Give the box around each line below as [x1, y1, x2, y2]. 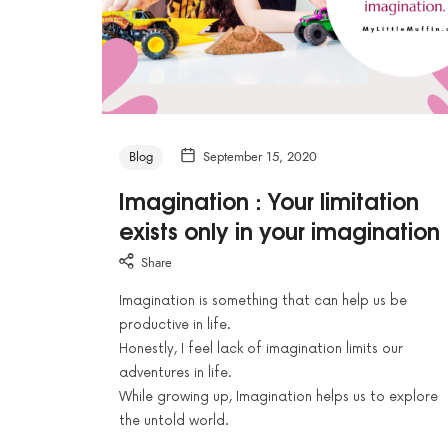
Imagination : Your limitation [118, 183, 419, 218]
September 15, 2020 [202, 148, 317, 167]
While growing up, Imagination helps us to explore [118, 388, 438, 405]
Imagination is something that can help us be [118, 292, 407, 309]
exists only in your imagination [118, 213, 440, 248]
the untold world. [118, 412, 229, 429]
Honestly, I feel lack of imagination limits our [118, 340, 403, 357]
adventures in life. [118, 364, 232, 381]
